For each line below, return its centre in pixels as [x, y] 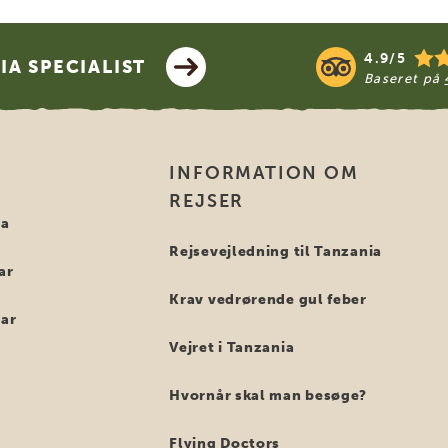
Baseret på [404, 78]
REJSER [207, 201]
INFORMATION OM [264, 173]
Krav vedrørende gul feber [268, 299]
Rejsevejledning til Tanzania [275, 251]
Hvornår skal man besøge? [268, 395]
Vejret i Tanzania [232, 347]
